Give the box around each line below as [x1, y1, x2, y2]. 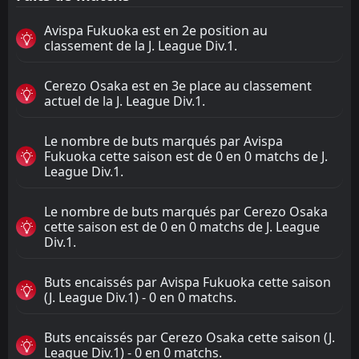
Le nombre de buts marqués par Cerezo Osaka [44, 202, 328, 220]
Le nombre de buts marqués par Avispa [44, 131, 283, 150]
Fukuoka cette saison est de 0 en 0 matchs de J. [44, 147, 328, 165]
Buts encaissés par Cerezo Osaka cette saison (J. [44, 328, 335, 346]
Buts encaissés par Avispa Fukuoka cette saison [44, 272, 331, 291]
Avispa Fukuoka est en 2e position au [44, 21, 268, 39]
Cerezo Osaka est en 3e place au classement [44, 76, 312, 95]
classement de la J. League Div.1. [44, 36, 237, 54]
